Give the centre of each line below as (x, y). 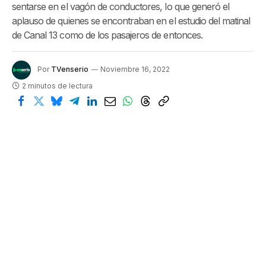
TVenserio (70, 69)
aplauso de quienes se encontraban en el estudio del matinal (131, 21)
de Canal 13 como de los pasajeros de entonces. (107, 35)
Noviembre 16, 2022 (135, 69)
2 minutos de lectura (57, 86)
